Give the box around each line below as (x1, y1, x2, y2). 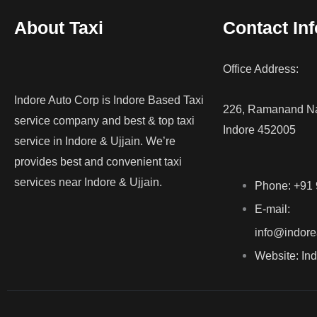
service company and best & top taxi (14, 114, 195, 127)
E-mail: (255, 202, 290, 215)
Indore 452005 (223, 123, 296, 136)
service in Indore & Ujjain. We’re (14, 134, 175, 147)
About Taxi (14, 17, 103, 38)
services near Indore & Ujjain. (14, 175, 162, 188)
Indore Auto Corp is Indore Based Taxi (14, 93, 204, 106)
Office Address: (223, 62, 299, 75)
